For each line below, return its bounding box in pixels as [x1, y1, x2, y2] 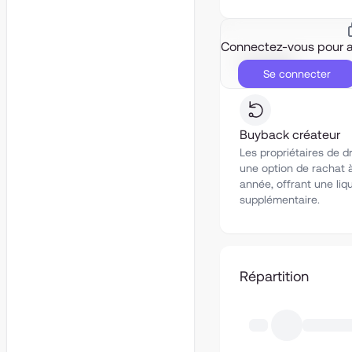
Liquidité [240, 53, 294, 69]
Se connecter [262, 68, 331, 80]
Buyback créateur [240, 127, 340, 142]
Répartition [240, 268, 309, 284]
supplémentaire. [240, 193, 320, 206]
